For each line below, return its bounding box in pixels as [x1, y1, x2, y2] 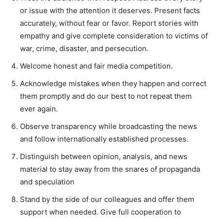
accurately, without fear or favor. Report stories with [20, 18, 199, 28]
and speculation [20, 177, 74, 186]
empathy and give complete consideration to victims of [20, 31, 208, 40]
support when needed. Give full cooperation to [20, 207, 181, 217]
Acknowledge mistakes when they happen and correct [20, 78, 206, 88]
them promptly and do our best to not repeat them [20, 91, 192, 101]
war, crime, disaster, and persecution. [20, 43, 148, 53]
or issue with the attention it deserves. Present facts [20, 5, 200, 15]
